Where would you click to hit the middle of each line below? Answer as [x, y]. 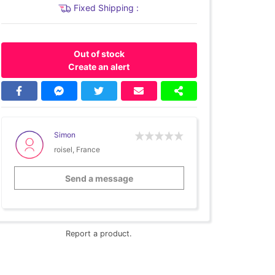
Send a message [99, 178]
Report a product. [99, 233]
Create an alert [99, 67]
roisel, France [77, 150]
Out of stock [99, 54]
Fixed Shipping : [107, 8]
